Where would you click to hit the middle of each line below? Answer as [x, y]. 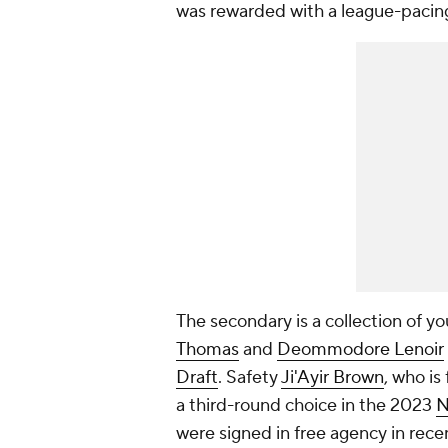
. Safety [249, 378]
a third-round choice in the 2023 [306, 406]
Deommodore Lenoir [360, 350]
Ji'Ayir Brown [332, 378]
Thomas [207, 350]
